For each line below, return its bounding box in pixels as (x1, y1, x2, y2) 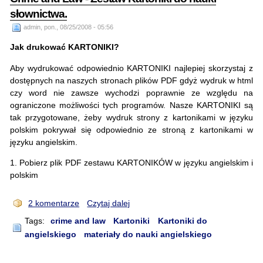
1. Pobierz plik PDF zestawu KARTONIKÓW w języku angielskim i (9, 158, 254, 168)
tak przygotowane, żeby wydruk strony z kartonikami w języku (9, 112, 254, 122)
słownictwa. (9, 8, 67, 21)
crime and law (50, 216, 106, 226)
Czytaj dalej (87, 198, 130, 208)
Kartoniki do (157, 216, 207, 226)
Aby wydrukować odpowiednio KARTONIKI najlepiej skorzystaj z (9, 63, 254, 73)
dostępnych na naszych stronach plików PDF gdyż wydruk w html (9, 75, 254, 85)
